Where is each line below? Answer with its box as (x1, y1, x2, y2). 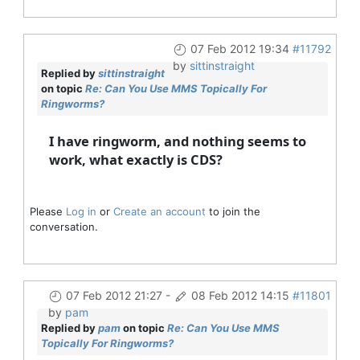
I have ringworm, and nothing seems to (48, 131, 306, 150)
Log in (65, 204, 96, 218)
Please (29, 204, 66, 218)
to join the (205, 204, 260, 218)
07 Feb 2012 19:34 (190, 41, 289, 55)
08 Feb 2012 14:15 (190, 288, 289, 302)
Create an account (112, 204, 206, 218)
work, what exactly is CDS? (48, 149, 223, 169)
